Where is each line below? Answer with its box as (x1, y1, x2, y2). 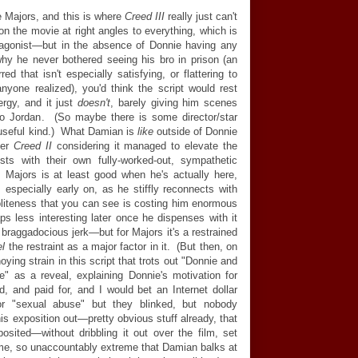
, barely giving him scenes (110, 97, 238, 109)
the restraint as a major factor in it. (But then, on (5, 241, 238, 253)
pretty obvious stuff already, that (87, 312, 238, 324)
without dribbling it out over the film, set (41, 327, 238, 339)
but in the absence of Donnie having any (42, 39, 238, 51)
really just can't (164, 10, 238, 22)
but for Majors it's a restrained (98, 226, 237, 238)
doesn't (78, 97, 111, 109)
